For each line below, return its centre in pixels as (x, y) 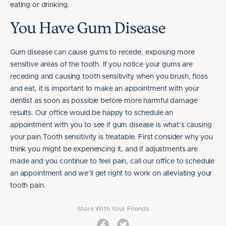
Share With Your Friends (113, 209)
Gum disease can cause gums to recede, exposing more (102, 52)
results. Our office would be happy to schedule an (92, 113)
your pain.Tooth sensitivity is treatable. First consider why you (112, 137)
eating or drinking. (40, 5)
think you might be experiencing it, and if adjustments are (104, 149)
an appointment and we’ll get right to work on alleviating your (111, 174)
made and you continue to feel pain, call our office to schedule (112, 161)
